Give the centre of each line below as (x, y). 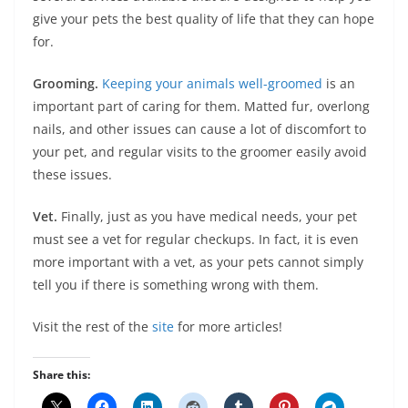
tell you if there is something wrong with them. (176, 285)
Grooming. (66, 83)
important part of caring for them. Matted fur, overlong (201, 106)
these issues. (72, 174)
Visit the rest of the (92, 326)
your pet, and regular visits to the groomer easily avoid (200, 152)
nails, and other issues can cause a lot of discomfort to (199, 129)
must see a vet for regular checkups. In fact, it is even (196, 239)
